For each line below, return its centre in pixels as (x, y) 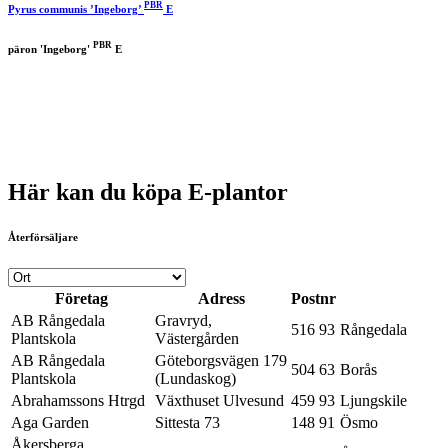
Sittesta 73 (187, 423)
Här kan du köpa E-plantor (148, 192)
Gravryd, (183, 321)
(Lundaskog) (195, 379)
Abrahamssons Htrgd (78, 401)
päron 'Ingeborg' (50, 48)
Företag (81, 299)
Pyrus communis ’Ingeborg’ (76, 8)
